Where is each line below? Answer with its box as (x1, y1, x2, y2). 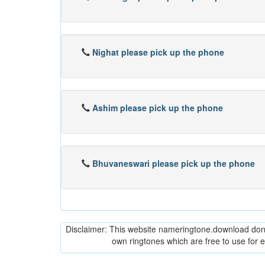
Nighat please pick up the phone (92, 46, 224, 58)
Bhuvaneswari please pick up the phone (92, 157, 255, 169)
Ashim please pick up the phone (92, 102, 223, 114)
